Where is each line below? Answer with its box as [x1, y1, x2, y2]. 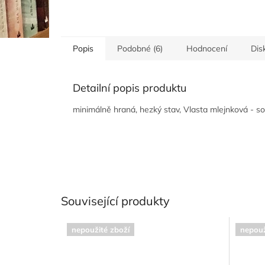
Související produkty [61, 193, 170, 208]
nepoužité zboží [72, 225, 130, 235]
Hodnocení [186, 43, 227, 54]
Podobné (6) [117, 43, 163, 54]
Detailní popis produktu [73, 80, 186, 95]
